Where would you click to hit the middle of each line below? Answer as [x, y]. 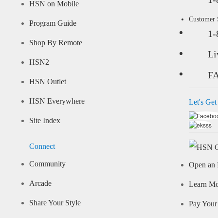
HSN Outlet [47, 82]
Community [47, 164]
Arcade [40, 183]
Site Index [45, 121]
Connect [42, 146]
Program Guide [53, 24]
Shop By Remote [55, 43]
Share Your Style [55, 203]
